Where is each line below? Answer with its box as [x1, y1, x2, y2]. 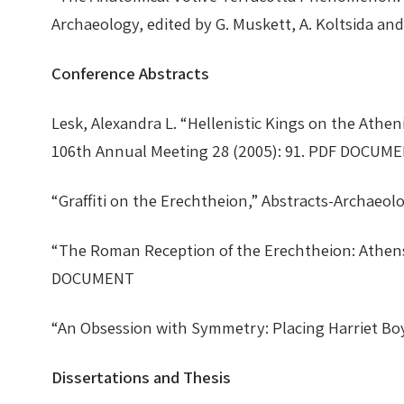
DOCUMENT [51, 266, 144, 289]
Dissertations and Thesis [51, 365, 241, 388]
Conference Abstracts [51, 61, 209, 84]
